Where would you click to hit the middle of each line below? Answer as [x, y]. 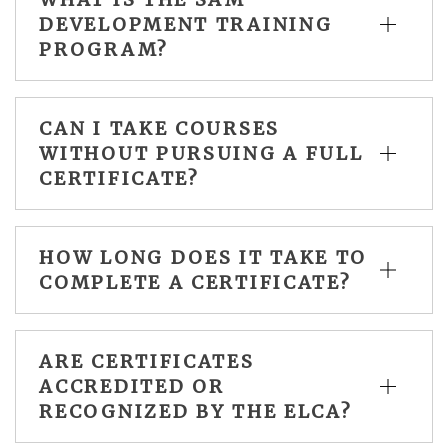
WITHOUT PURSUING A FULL [201, 153]
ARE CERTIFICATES [147, 361]
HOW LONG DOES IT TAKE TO [203, 257]
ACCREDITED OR [132, 386]
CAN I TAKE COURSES [159, 128]
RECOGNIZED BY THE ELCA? [196, 411]
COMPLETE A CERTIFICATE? [195, 282]
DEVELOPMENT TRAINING [186, 24]
